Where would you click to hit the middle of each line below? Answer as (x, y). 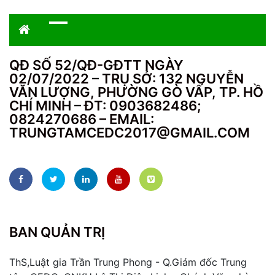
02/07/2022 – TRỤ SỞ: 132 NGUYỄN (126, 79)
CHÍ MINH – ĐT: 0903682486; (105, 106)
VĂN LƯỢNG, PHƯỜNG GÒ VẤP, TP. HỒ (136, 92)
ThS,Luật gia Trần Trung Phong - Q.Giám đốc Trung (128, 262)
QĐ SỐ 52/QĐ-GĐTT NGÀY (96, 65)
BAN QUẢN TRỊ (57, 232)
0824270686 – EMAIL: (82, 119)
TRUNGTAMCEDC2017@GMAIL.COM (130, 133)
